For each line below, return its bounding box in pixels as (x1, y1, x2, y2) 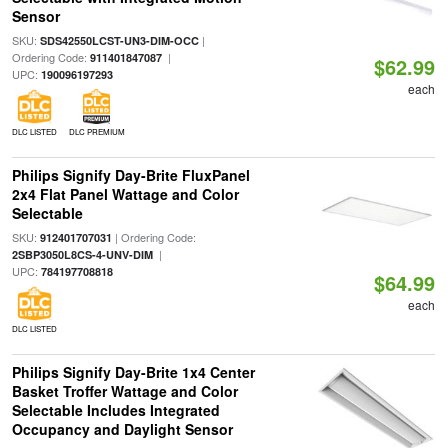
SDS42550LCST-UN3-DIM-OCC (39, 33, 199, 48)
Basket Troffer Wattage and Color (11, 381, 238, 401)
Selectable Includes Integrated (11, 400, 220, 420)
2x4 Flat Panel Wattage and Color (11, 184, 239, 204)
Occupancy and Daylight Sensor (11, 419, 233, 439)
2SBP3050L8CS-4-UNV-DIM (11, 247, 153, 262)
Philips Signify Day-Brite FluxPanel (11, 165, 250, 185)
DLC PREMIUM (68, 126, 125, 137)
